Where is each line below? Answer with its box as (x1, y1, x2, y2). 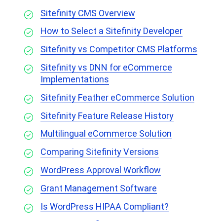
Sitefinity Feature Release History (40, 110, 174, 121)
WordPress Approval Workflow (40, 164, 161, 175)
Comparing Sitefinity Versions (40, 147, 159, 157)
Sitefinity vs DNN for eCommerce (40, 62, 172, 73)
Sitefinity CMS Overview (40, 7, 135, 18)
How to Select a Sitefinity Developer (40, 26, 183, 37)
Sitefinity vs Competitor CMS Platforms (40, 44, 197, 55)
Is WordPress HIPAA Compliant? (40, 201, 169, 212)
